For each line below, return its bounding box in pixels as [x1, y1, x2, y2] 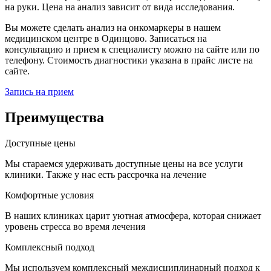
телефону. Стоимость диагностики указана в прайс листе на [5, 55, 253, 66]
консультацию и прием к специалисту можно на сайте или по [5, 44, 260, 55]
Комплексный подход [5, 241, 94, 252]
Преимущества [5, 109, 104, 126]
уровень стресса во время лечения [5, 221, 145, 232]
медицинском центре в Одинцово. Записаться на [5, 33, 207, 44]
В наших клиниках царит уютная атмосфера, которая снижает [5, 210, 261, 221]
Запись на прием [5, 87, 74, 97]
